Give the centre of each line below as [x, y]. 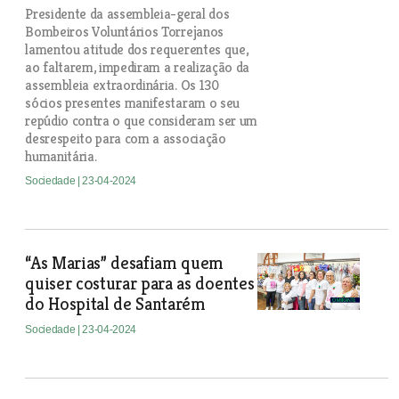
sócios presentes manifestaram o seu [132, 103]
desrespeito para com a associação [126, 138]
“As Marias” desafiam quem [125, 263]
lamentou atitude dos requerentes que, [137, 49]
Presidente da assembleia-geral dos [127, 14]
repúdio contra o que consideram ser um [141, 121]
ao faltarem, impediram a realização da [137, 67]
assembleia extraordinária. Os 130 [122, 85]
